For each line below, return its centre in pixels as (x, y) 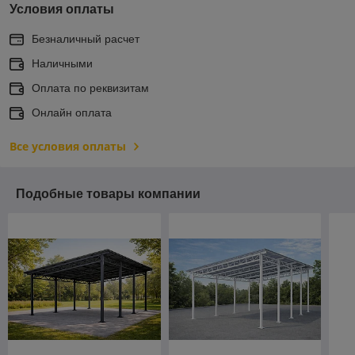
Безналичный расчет (86, 38)
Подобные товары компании (108, 193)
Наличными (62, 63)
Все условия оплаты (68, 146)
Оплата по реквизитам (90, 88)
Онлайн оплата (72, 112)
